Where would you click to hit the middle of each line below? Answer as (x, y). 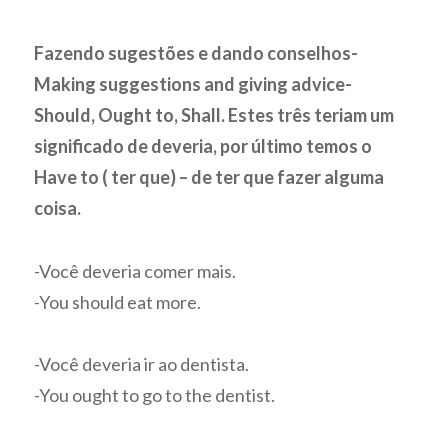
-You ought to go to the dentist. (155, 395)
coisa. (58, 208)
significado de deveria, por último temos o (203, 146)
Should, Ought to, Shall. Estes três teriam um (214, 115)
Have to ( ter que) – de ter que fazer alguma (209, 177)
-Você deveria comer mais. (135, 270)
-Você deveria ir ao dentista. (142, 364)
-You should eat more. (118, 301)
